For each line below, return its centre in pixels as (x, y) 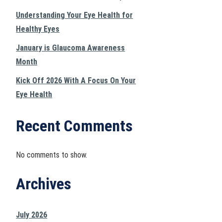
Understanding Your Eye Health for (75, 15)
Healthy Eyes (38, 29)
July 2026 (32, 215)
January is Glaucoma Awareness (71, 48)
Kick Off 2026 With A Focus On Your (76, 81)
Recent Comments (75, 126)
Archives (44, 184)
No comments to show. (52, 155)
